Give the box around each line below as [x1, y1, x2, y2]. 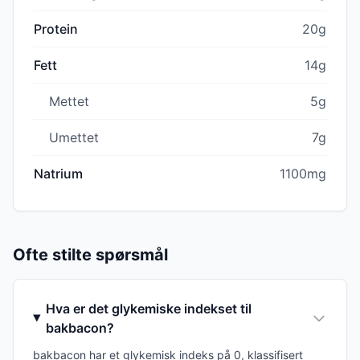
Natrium [34, 165, 83, 182]
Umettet [49, 129, 99, 145]
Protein [34, 20, 78, 37]
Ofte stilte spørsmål [13, 244, 168, 264]
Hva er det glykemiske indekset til [45, 300, 252, 317]
